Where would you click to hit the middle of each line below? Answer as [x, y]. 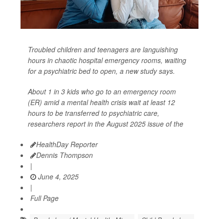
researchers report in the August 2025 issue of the [106, 124]
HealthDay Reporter [67, 144]
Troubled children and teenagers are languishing [103, 50]
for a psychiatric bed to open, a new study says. [101, 71]
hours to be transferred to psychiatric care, [94, 113]
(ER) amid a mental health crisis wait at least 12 [101, 102]
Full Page [44, 198]
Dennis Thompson [65, 155]
